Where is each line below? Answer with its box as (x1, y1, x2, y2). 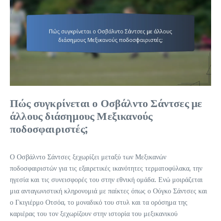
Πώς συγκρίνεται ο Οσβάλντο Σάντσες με (10, 95, 202, 110)
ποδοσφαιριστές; (10, 121, 88, 135)
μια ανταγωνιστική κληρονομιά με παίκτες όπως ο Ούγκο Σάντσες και (10, 186, 207, 195)
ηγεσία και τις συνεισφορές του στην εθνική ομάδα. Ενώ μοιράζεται (10, 175, 203, 184)
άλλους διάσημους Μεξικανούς (10, 108, 153, 122)
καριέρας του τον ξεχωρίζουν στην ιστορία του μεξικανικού (10, 209, 178, 218)
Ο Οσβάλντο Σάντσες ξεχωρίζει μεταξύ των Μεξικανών (10, 152, 166, 161)
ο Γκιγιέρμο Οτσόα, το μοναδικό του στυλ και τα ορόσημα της (10, 197, 187, 206)
